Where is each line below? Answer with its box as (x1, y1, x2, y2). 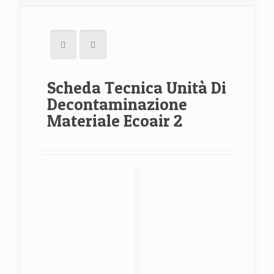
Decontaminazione (46, 94, 187, 114)
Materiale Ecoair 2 (46, 111, 182, 131)
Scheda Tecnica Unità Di (46, 78, 226, 98)
